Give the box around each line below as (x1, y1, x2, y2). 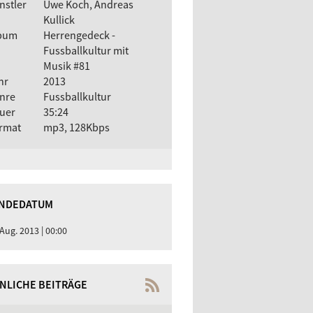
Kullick (43, 12, 75, 27)
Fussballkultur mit (43, 43, 129, 57)
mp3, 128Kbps (43, 119, 110, 134)
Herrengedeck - (43, 27, 115, 42)
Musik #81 (43, 58, 90, 73)
